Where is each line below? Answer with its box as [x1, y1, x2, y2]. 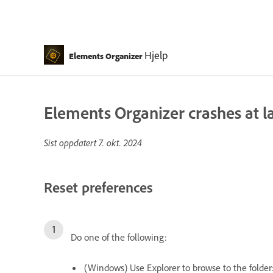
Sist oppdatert [44, 136, 99, 149]
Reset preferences [44, 178, 153, 196]
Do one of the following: [71, 230, 167, 243]
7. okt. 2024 [99, 136, 142, 149]
